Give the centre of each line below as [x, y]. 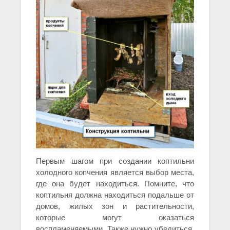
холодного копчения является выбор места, [115, 172]
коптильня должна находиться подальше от [115, 195]
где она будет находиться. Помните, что [115, 183]
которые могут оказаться [115, 217]
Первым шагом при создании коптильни [115, 161]
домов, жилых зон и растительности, [115, 206]
